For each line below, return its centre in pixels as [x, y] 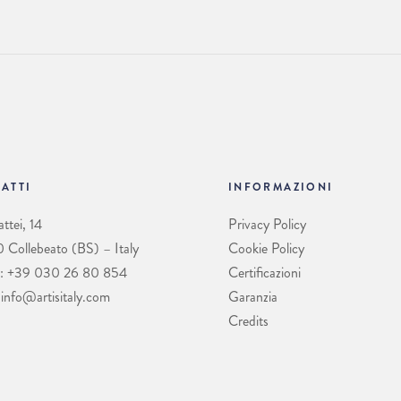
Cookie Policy [266, 249]
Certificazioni [264, 273]
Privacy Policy [267, 225]
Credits [248, 321]
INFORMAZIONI [281, 188]
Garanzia [252, 297]
